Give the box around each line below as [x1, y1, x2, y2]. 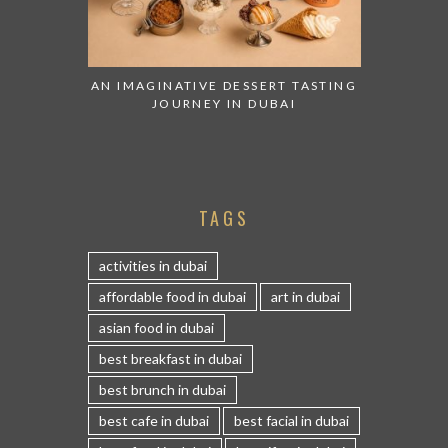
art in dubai [270, 287, 340, 305]
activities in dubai [98, 256, 207, 274]
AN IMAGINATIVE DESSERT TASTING [91, 77, 357, 93]
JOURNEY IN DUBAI [151, 95, 297, 111]
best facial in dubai [233, 411, 349, 429]
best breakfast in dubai [98, 349, 242, 367]
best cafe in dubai [98, 411, 209, 429]
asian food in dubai [98, 318, 214, 336]
